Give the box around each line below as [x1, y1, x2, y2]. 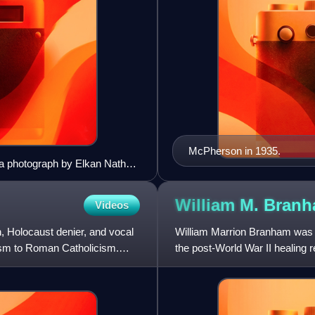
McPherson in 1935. [188, 145, 281, 157]
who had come [175, 258, 243, 271]
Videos [95, 199, 129, 212]
